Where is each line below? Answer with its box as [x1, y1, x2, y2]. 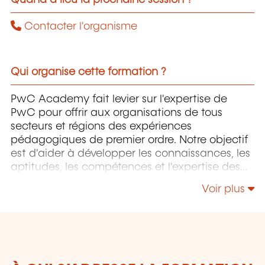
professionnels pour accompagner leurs [11, 176, 212, 187]
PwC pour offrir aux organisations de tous [11, 108, 222, 119]
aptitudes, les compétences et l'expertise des [11, 162, 240, 173]
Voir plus [202, 183, 248, 195]
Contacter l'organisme [21, 21, 137, 33]
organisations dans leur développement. [11, 189, 216, 201]
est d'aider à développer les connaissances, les [11, 148, 250, 160]
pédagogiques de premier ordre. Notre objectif [11, 135, 248, 146]
